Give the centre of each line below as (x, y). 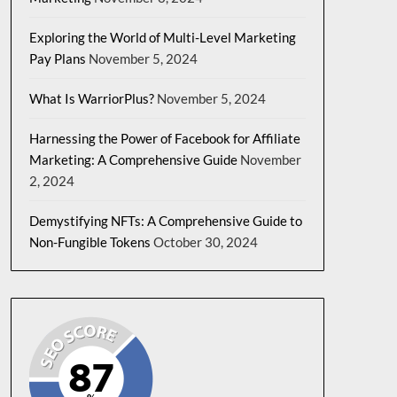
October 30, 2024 (205, 242)
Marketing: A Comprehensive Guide (133, 160)
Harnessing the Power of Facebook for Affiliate (164, 138)
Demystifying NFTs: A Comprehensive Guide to (165, 221)
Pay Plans (57, 58)
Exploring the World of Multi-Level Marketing (162, 37)
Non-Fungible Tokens (90, 242)
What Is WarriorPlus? (91, 98)
